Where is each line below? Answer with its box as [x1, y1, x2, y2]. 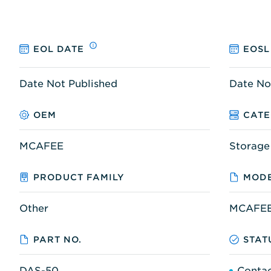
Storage [229, 140, 270, 152]
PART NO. [33, 234, 82, 244]
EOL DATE [33, 44, 85, 54]
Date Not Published [19, 77, 117, 90]
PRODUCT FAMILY [33, 172, 125, 182]
